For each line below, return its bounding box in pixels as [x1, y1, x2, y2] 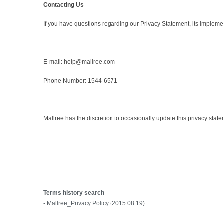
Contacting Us [43, 1, 84, 9]
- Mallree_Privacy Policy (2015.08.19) [43, 200, 145, 207]
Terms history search [43, 189, 104, 197]
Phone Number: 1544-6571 [43, 77, 117, 85]
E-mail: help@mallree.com [43, 58, 115, 66]
